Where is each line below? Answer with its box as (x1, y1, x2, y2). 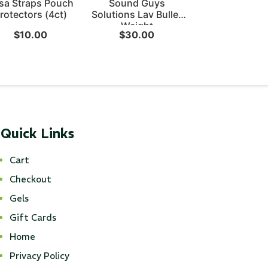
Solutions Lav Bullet (92, 8, 182, 20)
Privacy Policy (9, 249, 69, 261)
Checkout (9, 173, 51, 185)
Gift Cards (9, 211, 56, 223)
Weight (120, 19, 153, 32)
